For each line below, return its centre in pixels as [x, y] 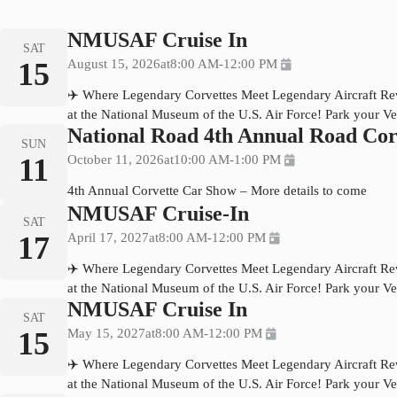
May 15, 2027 [106, 333]
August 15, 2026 [114, 63]
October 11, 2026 [116, 159]
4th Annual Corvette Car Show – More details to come [217, 190]
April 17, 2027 [108, 237]
